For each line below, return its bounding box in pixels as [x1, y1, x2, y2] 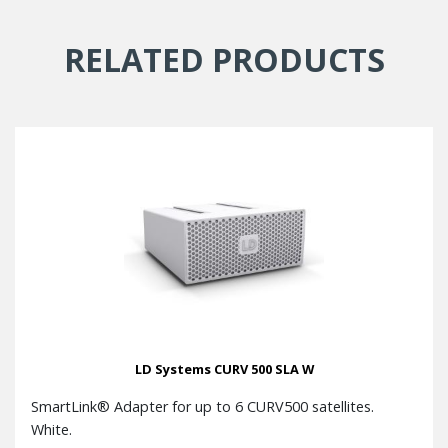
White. [31, 420, 72, 440]
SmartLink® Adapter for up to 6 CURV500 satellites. [31, 397, 374, 417]
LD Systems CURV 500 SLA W [134, 360, 314, 379]
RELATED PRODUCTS [63, 38, 385, 82]
